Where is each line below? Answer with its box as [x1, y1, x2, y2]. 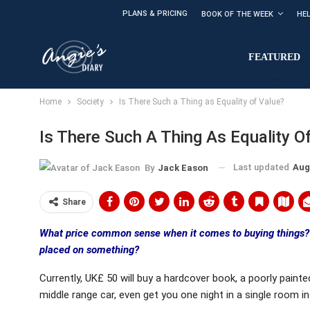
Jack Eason [158, 162, 208, 173]
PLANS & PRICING [122, 9, 188, 18]
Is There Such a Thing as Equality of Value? [119, 97, 284, 107]
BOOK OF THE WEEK [201, 10, 273, 19]
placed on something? [39, 243, 139, 256]
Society [77, 97, 104, 107]
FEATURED [248, 52, 301, 62]
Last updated [233, 162, 291, 172]
